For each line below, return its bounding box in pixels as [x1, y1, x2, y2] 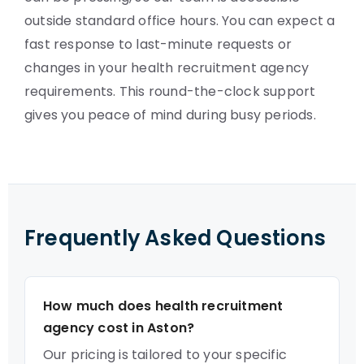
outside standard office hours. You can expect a [24, 11, 336, 30]
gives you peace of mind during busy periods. [24, 106, 316, 124]
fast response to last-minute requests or [24, 35, 292, 54]
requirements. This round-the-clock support [24, 82, 316, 101]
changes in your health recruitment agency [24, 58, 310, 77]
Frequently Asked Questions [24, 223, 327, 253]
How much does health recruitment [43, 297, 284, 315]
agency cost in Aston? [43, 318, 195, 337]
